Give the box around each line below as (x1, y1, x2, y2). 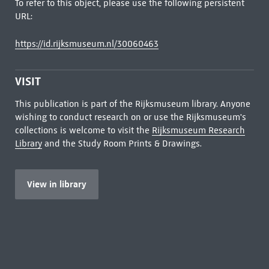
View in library (26, 178, 86, 190)
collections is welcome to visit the (14, 125, 152, 136)
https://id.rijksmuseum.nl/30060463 (14, 38, 159, 49)
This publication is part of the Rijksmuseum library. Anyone (14, 98, 250, 109)
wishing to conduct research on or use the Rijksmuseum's (14, 112, 246, 122)
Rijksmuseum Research (151, 125, 245, 136)
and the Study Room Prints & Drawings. (41, 138, 202, 149)
